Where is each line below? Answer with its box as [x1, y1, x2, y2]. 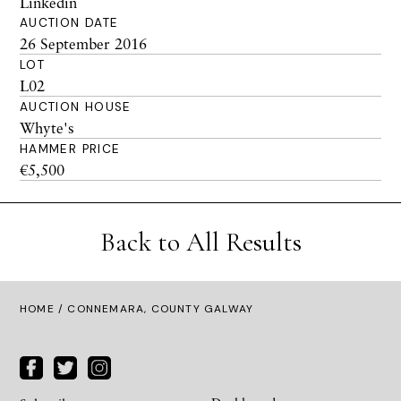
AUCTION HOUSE [20, 99, 132, 115]
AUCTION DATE [20, 15, 119, 30]
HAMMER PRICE [20, 141, 121, 157]
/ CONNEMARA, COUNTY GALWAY [54, 302, 254, 316]
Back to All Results [99, 226, 302, 259]
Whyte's [20, 118, 74, 137]
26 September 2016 [20, 34, 147, 53]
